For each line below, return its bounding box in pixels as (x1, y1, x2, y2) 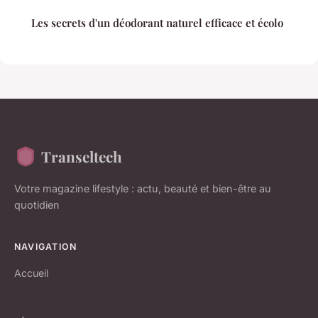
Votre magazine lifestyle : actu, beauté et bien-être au (14, 182, 271, 194)
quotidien (14, 198, 60, 211)
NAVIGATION (14, 241, 77, 252)
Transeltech (41, 146, 122, 166)
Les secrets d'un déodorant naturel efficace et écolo (31, 15, 283, 30)
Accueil (14, 266, 48, 279)
